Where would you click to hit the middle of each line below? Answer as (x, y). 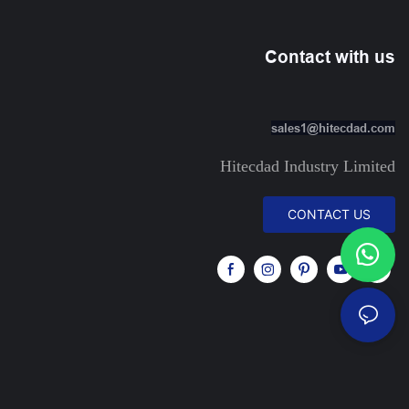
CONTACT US (329, 214)
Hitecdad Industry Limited (308, 166)
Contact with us (330, 57)
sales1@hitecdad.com (333, 127)
